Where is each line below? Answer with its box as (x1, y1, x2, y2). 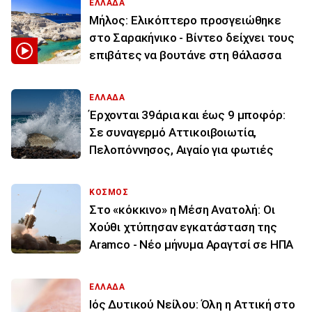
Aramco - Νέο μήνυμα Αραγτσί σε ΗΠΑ (89, 237, 294, 251)
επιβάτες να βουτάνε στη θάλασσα (89, 47, 281, 62)
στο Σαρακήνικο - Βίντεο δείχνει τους (89, 30, 295, 45)
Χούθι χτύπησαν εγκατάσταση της (89, 219, 277, 234)
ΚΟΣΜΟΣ (89, 187, 129, 197)
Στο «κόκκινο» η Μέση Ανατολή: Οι (89, 202, 275, 217)
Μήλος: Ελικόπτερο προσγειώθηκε (89, 13, 281, 27)
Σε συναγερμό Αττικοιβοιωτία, (89, 125, 257, 139)
